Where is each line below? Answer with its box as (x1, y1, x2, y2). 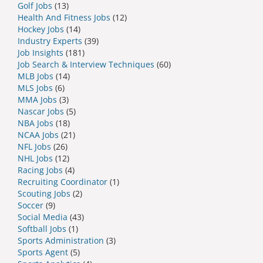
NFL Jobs (18, 141, 51, 153)
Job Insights (18, 47, 63, 59)
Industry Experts (18, 35, 82, 47)
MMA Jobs (18, 94, 57, 106)
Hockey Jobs (18, 23, 64, 35)
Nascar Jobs (18, 106, 64, 117)
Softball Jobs (18, 223, 66, 235)
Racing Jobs (18, 164, 63, 176)
